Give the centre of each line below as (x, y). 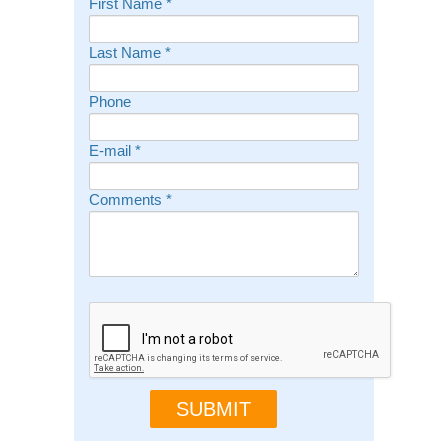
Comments (127, 200)
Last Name (126, 53)
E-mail (111, 151)
